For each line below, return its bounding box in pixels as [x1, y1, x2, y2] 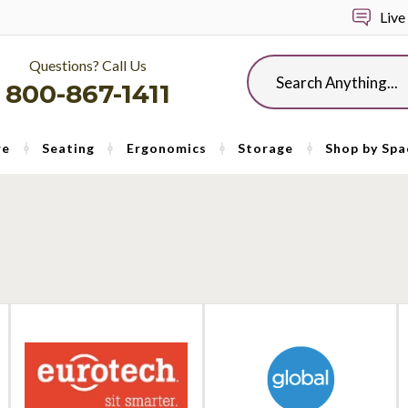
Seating [41, 140, 95, 156]
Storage [238, 140, 294, 156]
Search [247, 56, 286, 72]
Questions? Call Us [29, 56, 147, 74]
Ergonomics [126, 140, 207, 156]
